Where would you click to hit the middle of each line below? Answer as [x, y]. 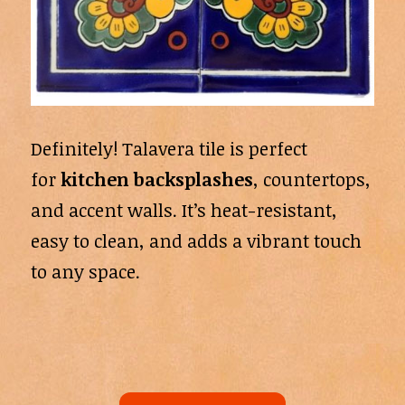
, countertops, [311, 179]
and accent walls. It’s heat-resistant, [184, 210]
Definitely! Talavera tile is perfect [169, 149]
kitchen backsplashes [156, 179]
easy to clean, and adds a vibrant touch [196, 241]
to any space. [85, 272]
